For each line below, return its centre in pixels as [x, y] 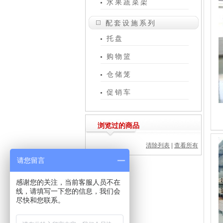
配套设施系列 [131, 23]
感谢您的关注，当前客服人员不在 [68, 182]
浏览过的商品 [118, 125]
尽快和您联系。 [40, 200]
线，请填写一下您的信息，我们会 [68, 191]
